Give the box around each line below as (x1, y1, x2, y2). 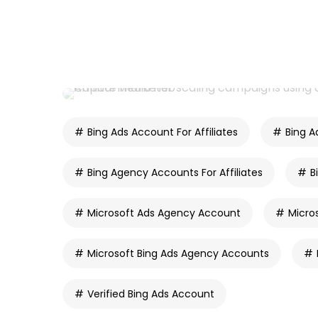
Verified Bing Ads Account (87, 287, 214, 301)
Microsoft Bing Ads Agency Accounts (87, 246, 269, 261)
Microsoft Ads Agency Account (87, 206, 241, 220)
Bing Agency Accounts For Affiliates (87, 165, 263, 180)
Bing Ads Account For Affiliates (87, 125, 238, 139)
